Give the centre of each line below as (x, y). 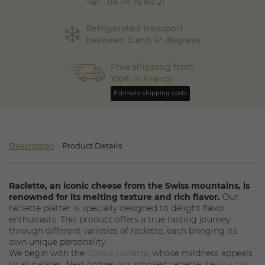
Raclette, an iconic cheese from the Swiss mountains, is (129, 186)
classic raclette (118, 253)
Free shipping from (153, 67)
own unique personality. (58, 242)
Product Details (92, 145)
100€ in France (142, 79)
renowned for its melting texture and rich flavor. (114, 197)
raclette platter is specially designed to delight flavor (117, 208)
